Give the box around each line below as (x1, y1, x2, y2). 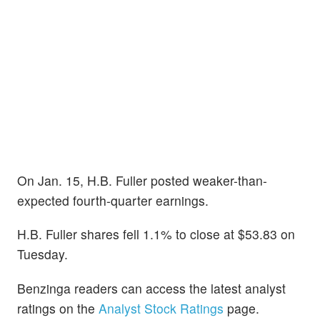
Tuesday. (17, 245, 68, 264)
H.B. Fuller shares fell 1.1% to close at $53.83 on (17, 225, 295, 244)
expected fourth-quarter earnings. (17, 191, 209, 210)
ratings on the (17, 299, 99, 317)
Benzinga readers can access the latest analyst (17, 279, 286, 297)
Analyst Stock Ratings (99, 299, 224, 317)
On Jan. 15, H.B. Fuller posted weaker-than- (17, 171, 267, 190)
